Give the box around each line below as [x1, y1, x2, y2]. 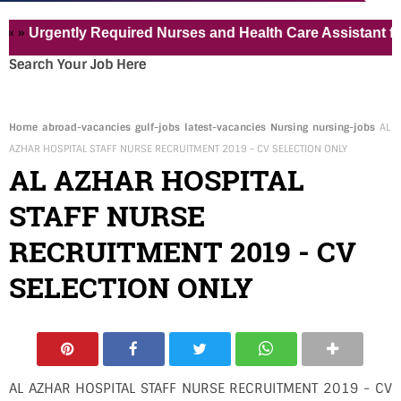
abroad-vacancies [42, 121, 131, 133]
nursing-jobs [312, 121, 375, 133]
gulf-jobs [135, 121, 180, 133]
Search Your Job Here [9, 55, 146, 73]
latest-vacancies [184, 121, 266, 133]
